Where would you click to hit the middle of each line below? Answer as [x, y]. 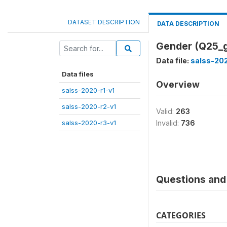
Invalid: [168, 123]
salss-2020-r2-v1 [89, 106]
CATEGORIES [181, 215]
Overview [178, 84]
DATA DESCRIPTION [188, 24]
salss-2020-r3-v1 [89, 123]
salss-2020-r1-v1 [88, 90]
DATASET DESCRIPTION [104, 22]
